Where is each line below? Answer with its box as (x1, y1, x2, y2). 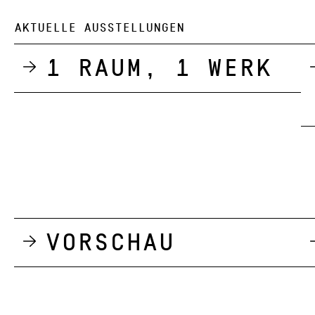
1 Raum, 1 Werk (45, 53, 271, 83)
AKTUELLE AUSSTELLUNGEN (14, 20, 184, 35)
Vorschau (45, 227, 174, 257)
